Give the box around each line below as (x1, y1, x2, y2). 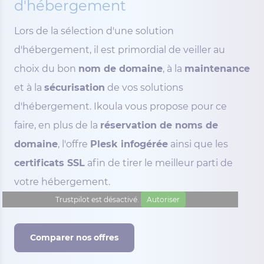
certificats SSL (14, 157, 85, 169)
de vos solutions (105, 82, 183, 93)
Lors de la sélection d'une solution (14, 25, 174, 37)
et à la (14, 82, 44, 93)
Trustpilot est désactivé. (55, 195, 141, 204)
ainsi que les (168, 138, 228, 150)
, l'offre (58, 138, 90, 150)
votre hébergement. (14, 176, 110, 187)
